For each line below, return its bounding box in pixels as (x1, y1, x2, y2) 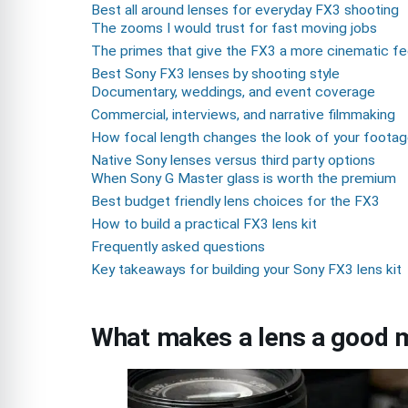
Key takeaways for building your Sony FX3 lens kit (91, 260, 402, 278)
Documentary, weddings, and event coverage (91, 83, 375, 100)
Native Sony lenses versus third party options (91, 151, 375, 168)
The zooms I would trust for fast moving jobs (91, 19, 377, 36)
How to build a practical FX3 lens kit (91, 215, 317, 232)
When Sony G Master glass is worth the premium (91, 169, 396, 187)
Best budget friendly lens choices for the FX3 (91, 192, 380, 209)
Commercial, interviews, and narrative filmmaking (91, 106, 395, 123)
